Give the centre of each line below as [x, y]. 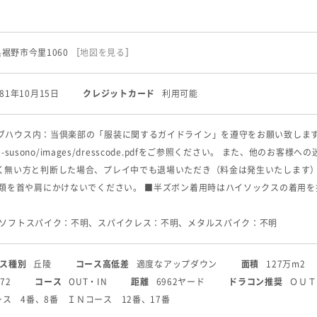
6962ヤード [180, 281]
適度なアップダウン [177, 264]
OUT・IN [88, 281]
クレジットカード [119, 93]
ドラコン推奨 [256, 281]
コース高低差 [102, 264]
